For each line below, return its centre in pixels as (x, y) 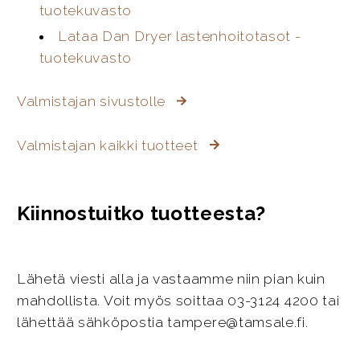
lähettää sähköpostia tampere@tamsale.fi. (162, 322)
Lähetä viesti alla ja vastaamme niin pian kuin (171, 278)
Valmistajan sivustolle (93, 102)
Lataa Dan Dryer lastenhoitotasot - (179, 36)
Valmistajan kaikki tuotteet (109, 146)
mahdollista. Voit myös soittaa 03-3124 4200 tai (178, 300)
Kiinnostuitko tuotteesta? (141, 213)
